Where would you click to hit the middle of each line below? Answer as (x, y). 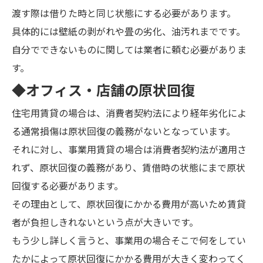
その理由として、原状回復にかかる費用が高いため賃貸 (129, 205)
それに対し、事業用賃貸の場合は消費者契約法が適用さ (129, 150)
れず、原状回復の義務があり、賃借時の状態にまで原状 (129, 168)
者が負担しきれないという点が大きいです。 (105, 223)
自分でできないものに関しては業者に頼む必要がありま (129, 50)
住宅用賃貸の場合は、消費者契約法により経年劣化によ (129, 114)
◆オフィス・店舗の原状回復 (103, 91)
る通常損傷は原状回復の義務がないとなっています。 (124, 132)
